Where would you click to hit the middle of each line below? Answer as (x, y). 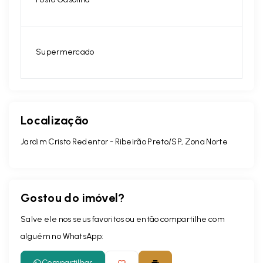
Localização (55, 120)
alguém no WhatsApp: (62, 236)
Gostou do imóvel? (73, 198)
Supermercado (65, 52)
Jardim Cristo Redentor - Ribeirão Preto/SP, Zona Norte (124, 142)
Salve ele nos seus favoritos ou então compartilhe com (123, 219)
